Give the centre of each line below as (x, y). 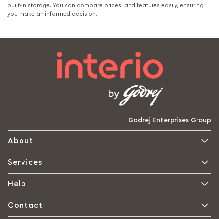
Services (25, 162)
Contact (25, 205)
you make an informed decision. (52, 13)
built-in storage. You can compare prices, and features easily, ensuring (106, 5)
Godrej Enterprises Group (170, 120)
